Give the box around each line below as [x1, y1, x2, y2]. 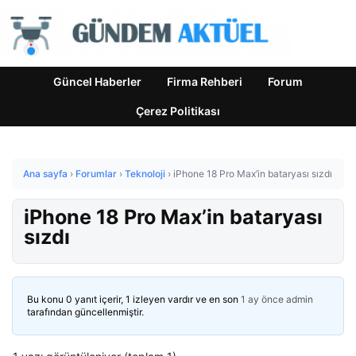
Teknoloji [125, 168, 165, 180]
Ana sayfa [23, 168, 68, 180]
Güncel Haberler [53, 75, 141, 88]
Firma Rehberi [167, 75, 242, 88]
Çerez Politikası [136, 104, 220, 118]
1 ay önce [241, 293, 284, 305]
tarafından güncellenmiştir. [27, 306, 144, 318]
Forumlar [75, 168, 117, 180]
